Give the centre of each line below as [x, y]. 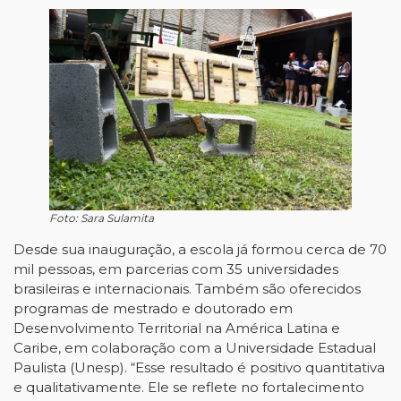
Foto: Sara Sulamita [102, 218]
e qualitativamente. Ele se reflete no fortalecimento [189, 387]
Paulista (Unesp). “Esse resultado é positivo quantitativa [199, 367]
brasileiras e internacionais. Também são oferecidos [187, 289]
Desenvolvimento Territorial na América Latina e [177, 328]
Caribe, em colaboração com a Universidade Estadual [195, 348]
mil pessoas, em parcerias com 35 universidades [176, 269]
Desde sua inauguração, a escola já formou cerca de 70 [200, 249]
